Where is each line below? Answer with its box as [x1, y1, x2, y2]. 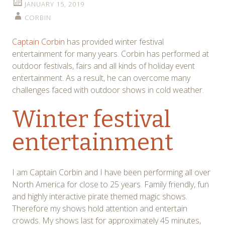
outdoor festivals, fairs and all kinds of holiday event [12, 60, 195, 72]
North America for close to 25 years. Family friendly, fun [12, 179, 209, 190]
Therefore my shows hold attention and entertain [12, 203, 187, 214]
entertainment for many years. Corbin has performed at [12, 48, 209, 60]
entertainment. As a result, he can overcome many [12, 72, 190, 84]
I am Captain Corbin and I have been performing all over [12, 167, 210, 178]
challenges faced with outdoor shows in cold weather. [12, 84, 204, 96]
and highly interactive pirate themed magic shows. [12, 191, 187, 202]
